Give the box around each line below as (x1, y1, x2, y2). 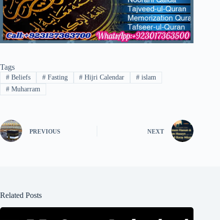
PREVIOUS (29, 128, 60, 135)
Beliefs (9, 73, 30, 81)
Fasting (45, 73, 68, 81)
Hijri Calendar (82, 73, 125, 81)
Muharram (9, 85, 40, 93)
